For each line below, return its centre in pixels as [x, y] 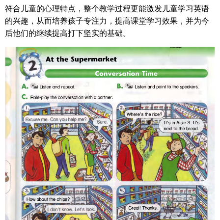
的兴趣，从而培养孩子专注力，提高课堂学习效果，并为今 [107, 20]
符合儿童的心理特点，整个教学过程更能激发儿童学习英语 [107, 8]
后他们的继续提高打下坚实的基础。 [68, 32]
